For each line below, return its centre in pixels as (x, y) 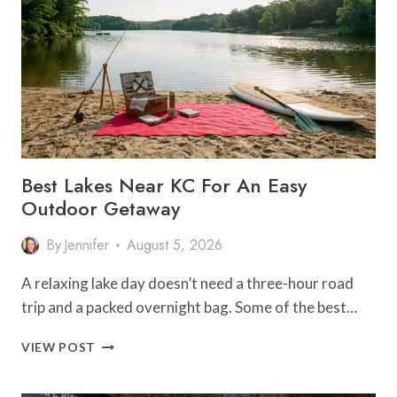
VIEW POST (59, 347)
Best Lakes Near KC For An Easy (164, 185)
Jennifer (87, 245)
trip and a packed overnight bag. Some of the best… (189, 307)
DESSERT (124, 57)
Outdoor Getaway (101, 208)
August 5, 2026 (175, 245)
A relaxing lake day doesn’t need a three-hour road (187, 283)
